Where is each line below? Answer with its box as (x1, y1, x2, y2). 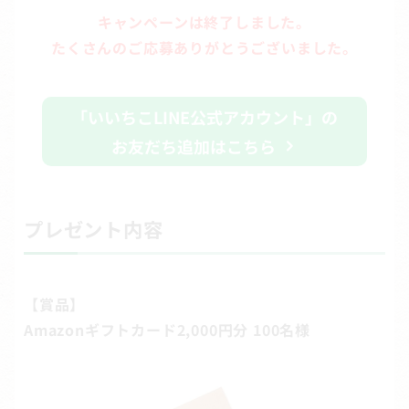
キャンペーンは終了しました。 (97, 11, 312, 34)
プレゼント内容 (24, 215, 163, 244)
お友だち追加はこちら (111, 134, 276, 159)
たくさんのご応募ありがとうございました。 (51, 37, 358, 59)
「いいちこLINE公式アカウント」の (71, 105, 338, 130)
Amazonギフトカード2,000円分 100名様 (24, 319, 310, 341)
